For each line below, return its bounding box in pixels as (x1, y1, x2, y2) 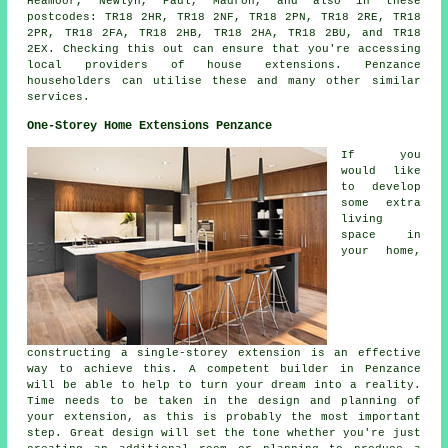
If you (341, 149, 421, 162)
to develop (341, 181, 421, 194)
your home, (341, 245, 421, 258)
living (341, 213, 384, 226)
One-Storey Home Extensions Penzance (27, 119, 273, 134)
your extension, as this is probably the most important (27, 411, 421, 424)
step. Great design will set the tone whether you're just (27, 427, 421, 440)
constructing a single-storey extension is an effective (27, 347, 421, 360)
